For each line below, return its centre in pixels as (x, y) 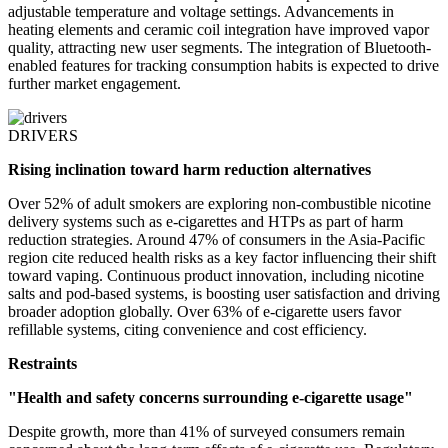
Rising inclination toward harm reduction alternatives (189, 170)
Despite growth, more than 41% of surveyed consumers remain (206, 432)
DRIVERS (43, 136)
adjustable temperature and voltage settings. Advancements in (201, 12)
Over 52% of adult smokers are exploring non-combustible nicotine (219, 204)
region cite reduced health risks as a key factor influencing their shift (222, 258)
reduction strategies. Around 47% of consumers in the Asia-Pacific (216, 240)
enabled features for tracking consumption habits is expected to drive (223, 66)
